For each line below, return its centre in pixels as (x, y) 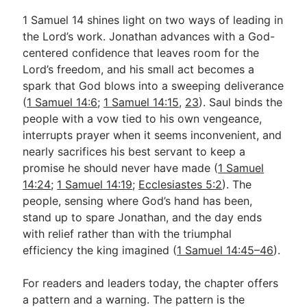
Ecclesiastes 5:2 (181, 184)
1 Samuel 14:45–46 (225, 250)
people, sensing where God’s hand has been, (138, 200)
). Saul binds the (241, 102)
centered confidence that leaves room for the (141, 52)
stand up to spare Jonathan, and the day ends (143, 217)
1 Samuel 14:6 (62, 102)
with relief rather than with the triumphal (127, 233)
